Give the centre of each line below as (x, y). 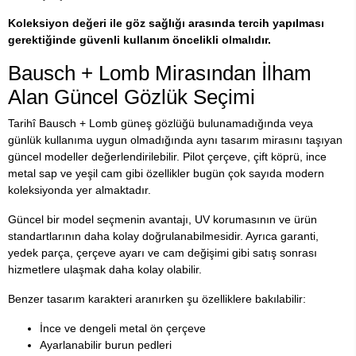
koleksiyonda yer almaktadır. (79, 190)
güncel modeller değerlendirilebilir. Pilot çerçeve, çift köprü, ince (167, 156)
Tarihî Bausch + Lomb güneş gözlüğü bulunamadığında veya (161, 123)
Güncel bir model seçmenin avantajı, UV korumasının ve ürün (163, 219)
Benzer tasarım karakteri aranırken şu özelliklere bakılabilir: (157, 298)
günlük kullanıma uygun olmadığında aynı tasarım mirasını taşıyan (175, 139)
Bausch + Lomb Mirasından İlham (160, 73)
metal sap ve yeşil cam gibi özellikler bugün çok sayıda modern (166, 173)
